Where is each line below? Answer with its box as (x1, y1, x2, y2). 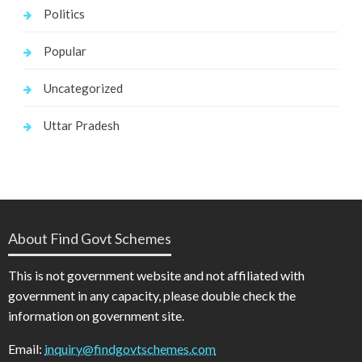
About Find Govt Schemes (8, 229, 171, 248)
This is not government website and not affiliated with (8, 267, 305, 284)
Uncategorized (43, 81, 123, 96)
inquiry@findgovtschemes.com (44, 341, 216, 357)
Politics (43, 6, 85, 22)
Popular (43, 44, 86, 59)
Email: (8, 341, 44, 357)
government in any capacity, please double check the (8, 288, 296, 304)
